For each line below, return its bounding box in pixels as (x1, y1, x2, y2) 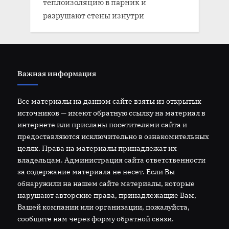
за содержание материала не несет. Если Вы (17, 167, 175, 176)
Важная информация (17, 68, 96, 79)
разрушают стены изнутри (43, 10, 144, 20)
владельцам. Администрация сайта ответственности (17, 155, 205, 165)
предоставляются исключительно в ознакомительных (17, 132, 209, 141)
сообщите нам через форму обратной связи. (17, 214, 174, 223)
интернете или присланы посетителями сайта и (17, 120, 187, 129)
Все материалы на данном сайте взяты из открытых (17, 97, 201, 106)
